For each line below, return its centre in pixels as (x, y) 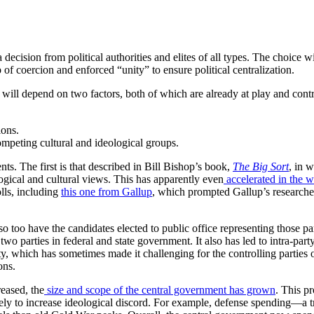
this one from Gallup (107, 191)
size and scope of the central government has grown (160, 289)
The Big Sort (261, 166)
